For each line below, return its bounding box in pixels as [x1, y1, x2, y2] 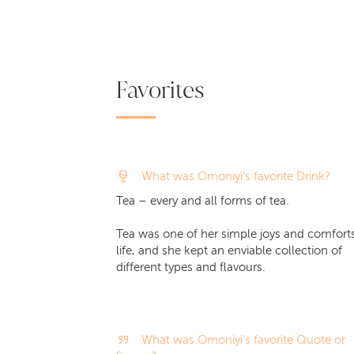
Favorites [116, 76, 204, 104]
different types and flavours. [116, 261, 265, 273]
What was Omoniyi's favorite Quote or [141, 333, 345, 346]
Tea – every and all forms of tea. [116, 194, 289, 207]
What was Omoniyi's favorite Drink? [141, 170, 330, 183]
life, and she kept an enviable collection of [116, 244, 342, 257]
